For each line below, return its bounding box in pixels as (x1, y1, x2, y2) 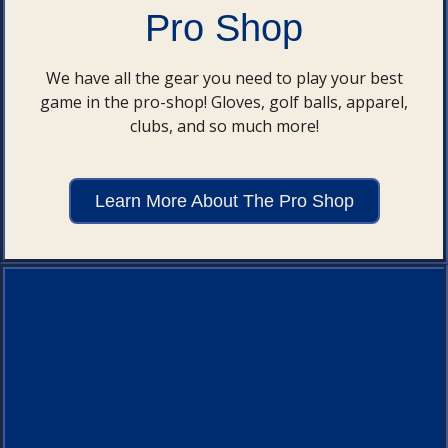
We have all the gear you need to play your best (45, 67, 403, 90)
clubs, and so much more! (129, 115, 319, 138)
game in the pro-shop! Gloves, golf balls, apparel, (40, 91, 408, 114)
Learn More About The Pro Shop (94, 191, 354, 212)
